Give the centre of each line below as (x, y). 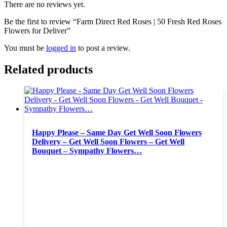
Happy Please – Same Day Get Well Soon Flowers (117, 132)
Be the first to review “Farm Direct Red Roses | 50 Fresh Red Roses (113, 21)
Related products (48, 69)
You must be (25, 48)
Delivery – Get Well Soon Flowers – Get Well (108, 141)
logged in (61, 48)
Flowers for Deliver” (37, 30)
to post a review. (103, 48)
